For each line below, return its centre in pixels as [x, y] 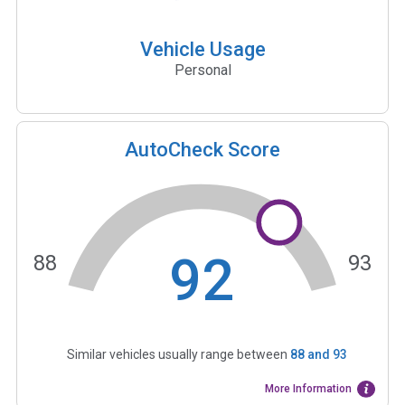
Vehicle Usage [202, 49]
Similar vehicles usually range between [178, 355]
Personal [202, 70]
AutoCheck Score [202, 149]
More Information [309, 389]
